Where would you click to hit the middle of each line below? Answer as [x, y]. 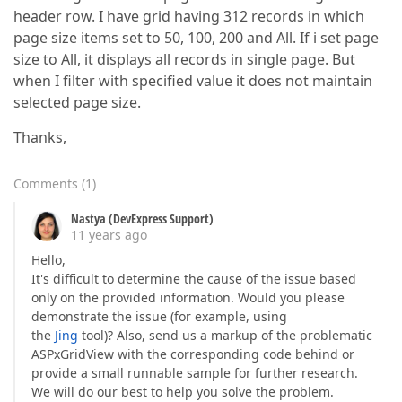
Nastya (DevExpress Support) [142, 218]
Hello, [48, 260]
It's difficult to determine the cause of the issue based [194, 279]
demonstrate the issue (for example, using [159, 316]
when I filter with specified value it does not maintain [193, 81]
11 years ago [109, 235]
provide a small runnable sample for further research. [195, 373]
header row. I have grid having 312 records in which [189, 16]
